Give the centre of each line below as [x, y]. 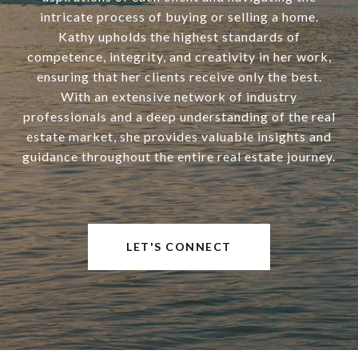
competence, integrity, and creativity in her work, [179, 57]
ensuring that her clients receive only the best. [179, 77]
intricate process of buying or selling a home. [179, 17]
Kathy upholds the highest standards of [179, 37]
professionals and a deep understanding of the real [179, 117]
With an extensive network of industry [179, 97]
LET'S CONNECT [179, 247]
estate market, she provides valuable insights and [179, 137]
